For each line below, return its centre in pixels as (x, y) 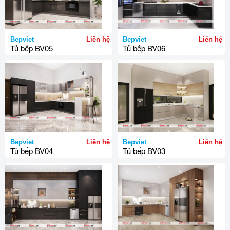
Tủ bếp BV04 (32, 151)
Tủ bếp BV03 (144, 151)
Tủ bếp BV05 (32, 48)
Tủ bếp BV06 (144, 48)
